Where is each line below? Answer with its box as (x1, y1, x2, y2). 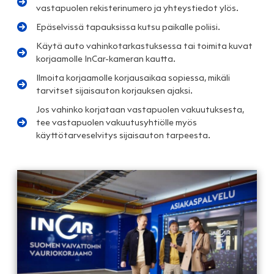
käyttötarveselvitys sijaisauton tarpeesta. (36, 129, 210, 141)
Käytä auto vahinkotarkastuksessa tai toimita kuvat (36, 40, 253, 51)
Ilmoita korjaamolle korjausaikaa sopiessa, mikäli (36, 72, 230, 83)
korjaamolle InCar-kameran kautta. (36, 53, 176, 64)
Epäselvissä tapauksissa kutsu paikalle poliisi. (36, 21, 220, 32)
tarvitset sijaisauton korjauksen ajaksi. (36, 84, 193, 96)
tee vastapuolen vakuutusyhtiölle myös (36, 116, 197, 128)
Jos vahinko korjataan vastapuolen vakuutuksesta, (36, 103, 244, 115)
